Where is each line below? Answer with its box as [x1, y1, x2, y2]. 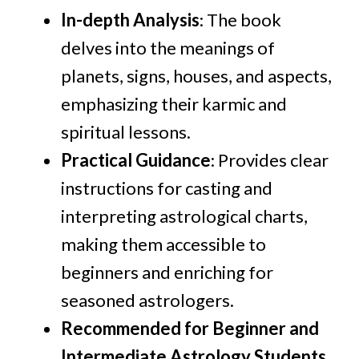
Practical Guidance [61, 149, 211, 171]
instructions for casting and [61, 177, 272, 200]
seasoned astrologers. [61, 289, 234, 312]
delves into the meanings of [61, 37, 275, 59]
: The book [200, 9, 281, 31]
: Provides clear [211, 149, 329, 171]
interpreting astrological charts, [61, 205, 308, 228]
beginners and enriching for [61, 261, 273, 284]
